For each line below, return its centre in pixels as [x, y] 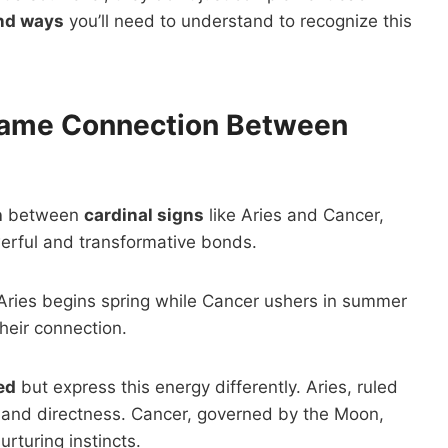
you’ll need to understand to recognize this [238, 20]
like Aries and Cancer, [294, 214]
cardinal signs [144, 214]
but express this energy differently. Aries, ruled [207, 386]
